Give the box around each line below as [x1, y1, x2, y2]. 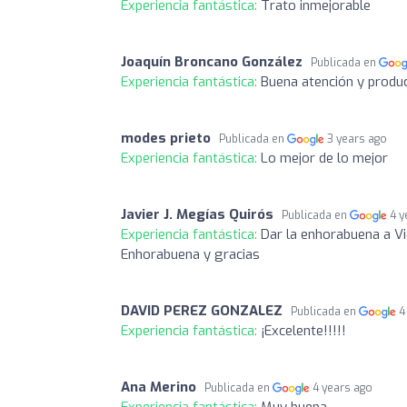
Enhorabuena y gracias [121, 244, 260, 263]
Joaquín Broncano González [121, 52, 303, 71]
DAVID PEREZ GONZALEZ [121, 301, 283, 320]
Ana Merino [121, 377, 196, 396]
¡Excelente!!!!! [261, 321, 346, 340]
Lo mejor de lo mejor [261, 148, 388, 167]
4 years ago [313, 380, 373, 395]
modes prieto [121, 128, 211, 147]
